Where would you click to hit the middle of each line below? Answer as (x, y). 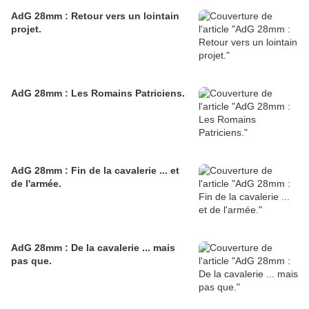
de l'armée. (36, 184)
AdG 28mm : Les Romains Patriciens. (98, 93)
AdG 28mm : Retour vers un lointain (95, 16)
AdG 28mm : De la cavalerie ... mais (93, 248)
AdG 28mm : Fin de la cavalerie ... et (95, 171)
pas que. (31, 261)
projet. (26, 29)
